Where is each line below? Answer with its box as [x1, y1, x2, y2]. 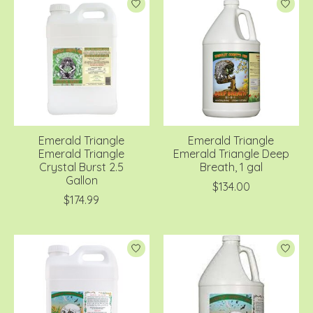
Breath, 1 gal [199, 160, 263, 175]
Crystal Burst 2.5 [39, 160, 124, 175]
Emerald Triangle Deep [173, 147, 289, 161]
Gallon [65, 173, 98, 188]
